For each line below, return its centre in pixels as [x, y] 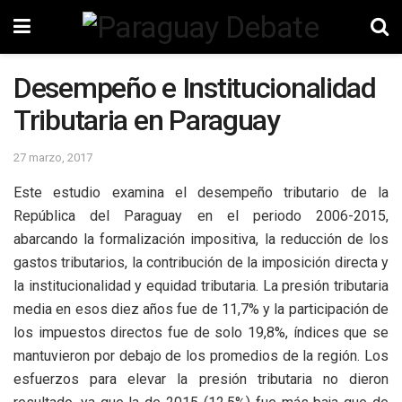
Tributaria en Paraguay [147, 120]
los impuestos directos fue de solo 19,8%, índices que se [201, 332]
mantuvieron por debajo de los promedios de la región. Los [201, 355]
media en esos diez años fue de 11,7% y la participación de [201, 309]
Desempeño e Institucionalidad [195, 88]
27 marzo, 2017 [53, 157]
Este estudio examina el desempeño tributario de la [201, 192]
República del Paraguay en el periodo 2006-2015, [201, 215]
